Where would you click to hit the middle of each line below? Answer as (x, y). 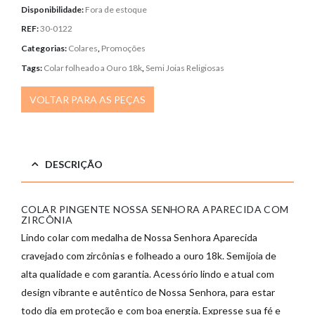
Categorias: (45, 49)
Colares (83, 49)
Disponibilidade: (53, 9)
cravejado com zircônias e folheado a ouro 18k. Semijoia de (149, 255)
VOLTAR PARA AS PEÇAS (88, 100)
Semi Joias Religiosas (185, 67)
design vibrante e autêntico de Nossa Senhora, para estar (148, 292)
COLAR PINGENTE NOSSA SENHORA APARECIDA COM (155, 209)
